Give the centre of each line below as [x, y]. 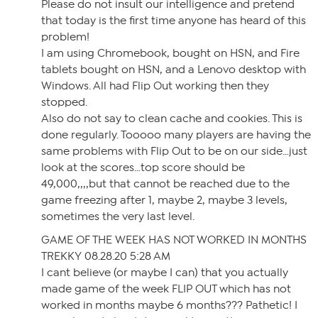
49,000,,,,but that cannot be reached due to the [165, 184]
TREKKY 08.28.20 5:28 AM [106, 256]
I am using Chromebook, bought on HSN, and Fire [170, 53]
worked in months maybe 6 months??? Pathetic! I [169, 305]
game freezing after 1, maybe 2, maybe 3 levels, [164, 200]
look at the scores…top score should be [143, 168]
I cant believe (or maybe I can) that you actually [165, 273]
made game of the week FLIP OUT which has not [166, 289]
